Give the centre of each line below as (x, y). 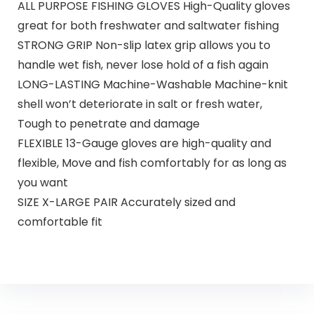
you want (42, 182)
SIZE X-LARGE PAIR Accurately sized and (126, 202)
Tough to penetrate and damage (108, 123)
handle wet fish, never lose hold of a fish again (143, 64)
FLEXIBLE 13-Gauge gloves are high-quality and (144, 143)
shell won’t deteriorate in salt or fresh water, (139, 104)
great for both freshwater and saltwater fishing (148, 25)
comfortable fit (60, 221)
